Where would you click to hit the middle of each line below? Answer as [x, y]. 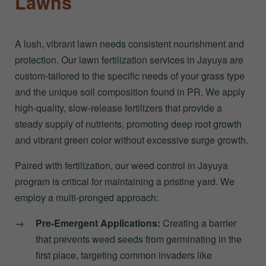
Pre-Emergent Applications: [98, 223]
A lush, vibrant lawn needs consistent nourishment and [129, 43]
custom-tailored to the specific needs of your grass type [130, 75]
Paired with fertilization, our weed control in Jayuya [121, 165]
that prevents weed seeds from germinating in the [139, 239]
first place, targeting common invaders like [124, 255]
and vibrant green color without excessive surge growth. [132, 140]
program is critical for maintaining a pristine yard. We [125, 181]
